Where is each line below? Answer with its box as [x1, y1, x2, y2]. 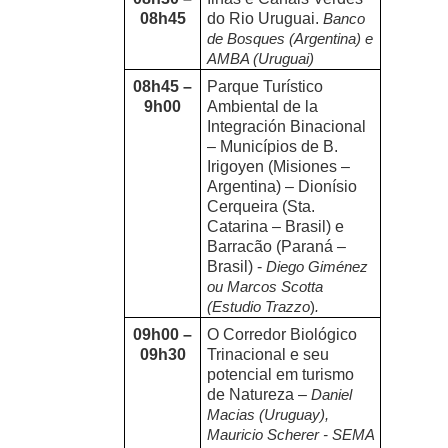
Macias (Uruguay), [207, 407, 330, 424]
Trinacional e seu [207, 346, 330, 364]
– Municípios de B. [207, 138, 339, 156]
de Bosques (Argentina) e [207, 31, 374, 48]
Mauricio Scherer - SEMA [207, 427, 375, 444]
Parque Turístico [207, 78, 324, 96]
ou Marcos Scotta [207, 279, 324, 296]
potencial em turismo [207, 366, 355, 384]
